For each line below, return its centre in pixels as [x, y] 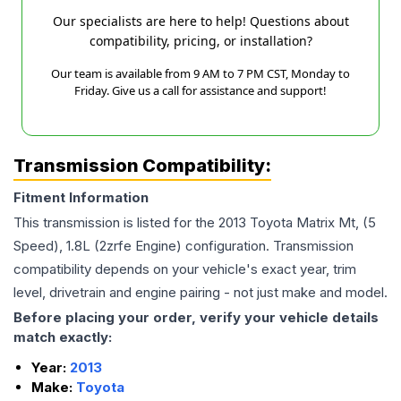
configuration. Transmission [268, 246]
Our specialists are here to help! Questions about [200, 21]
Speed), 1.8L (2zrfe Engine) [98, 246]
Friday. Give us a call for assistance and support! [200, 91]
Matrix [316, 223]
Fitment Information [81, 198]
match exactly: [63, 337]
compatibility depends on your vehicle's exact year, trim [185, 269]
